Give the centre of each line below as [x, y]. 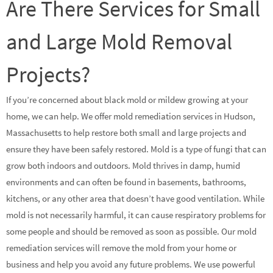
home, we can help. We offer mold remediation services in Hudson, [131, 116]
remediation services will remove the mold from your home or [121, 247]
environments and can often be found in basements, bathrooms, [126, 182]
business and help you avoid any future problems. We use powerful [131, 264]
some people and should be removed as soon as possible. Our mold [131, 231]
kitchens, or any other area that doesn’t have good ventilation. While [135, 198]
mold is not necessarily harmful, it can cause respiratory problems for [136, 214]
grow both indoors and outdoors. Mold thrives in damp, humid [123, 165]
